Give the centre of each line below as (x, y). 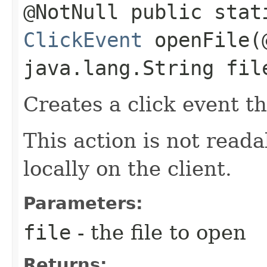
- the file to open (159, 232)
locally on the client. (128, 168)
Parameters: (83, 203)
